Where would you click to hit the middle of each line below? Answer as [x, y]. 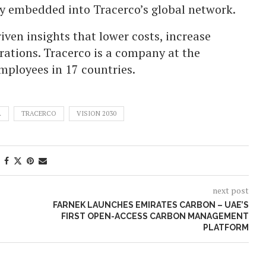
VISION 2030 [96, 113]
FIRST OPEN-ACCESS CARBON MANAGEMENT [155, 216]
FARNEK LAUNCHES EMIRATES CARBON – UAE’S [151, 205]
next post [230, 190]
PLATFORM [226, 227]
